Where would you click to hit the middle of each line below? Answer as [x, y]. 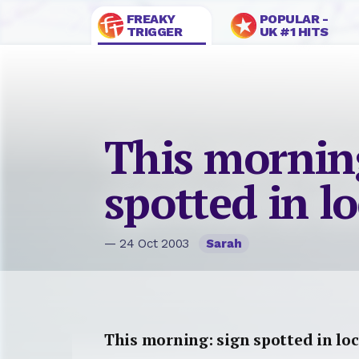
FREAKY [151, 19]
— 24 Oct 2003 [149, 244]
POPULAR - [294, 19]
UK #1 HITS [294, 32]
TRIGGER [154, 32]
